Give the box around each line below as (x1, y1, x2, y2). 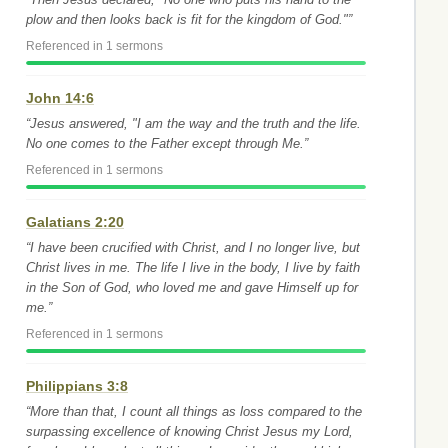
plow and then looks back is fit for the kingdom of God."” (26, 12, 352, 27)
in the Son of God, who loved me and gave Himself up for (26, 280, 358, 295)
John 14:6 (26, 90, 94, 106)
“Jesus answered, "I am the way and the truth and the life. (26, 116, 361, 131)
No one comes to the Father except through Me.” (26, 136, 308, 151)
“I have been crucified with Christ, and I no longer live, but (26, 240, 360, 255)
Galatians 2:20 (26, 214, 124, 230)
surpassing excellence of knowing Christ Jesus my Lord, (26, 424, 353, 439)
